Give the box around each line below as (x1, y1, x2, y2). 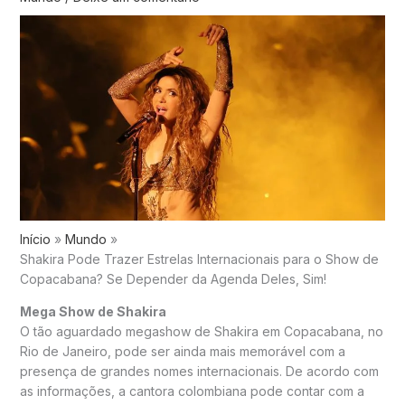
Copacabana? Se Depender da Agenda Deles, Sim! (19, 271, 326, 287)
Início (19, 231, 51, 248)
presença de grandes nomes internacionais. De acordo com (19, 363, 379, 380)
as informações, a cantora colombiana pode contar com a (19, 383, 364, 400)
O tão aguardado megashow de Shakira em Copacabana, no (19, 324, 383, 340)
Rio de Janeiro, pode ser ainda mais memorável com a (19, 344, 345, 360)
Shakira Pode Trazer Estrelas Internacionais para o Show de (19, 251, 379, 268)
